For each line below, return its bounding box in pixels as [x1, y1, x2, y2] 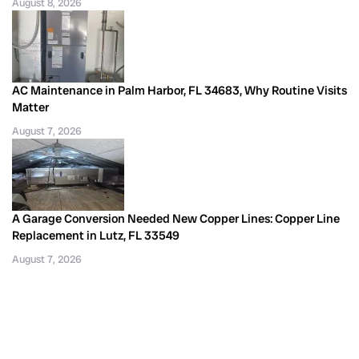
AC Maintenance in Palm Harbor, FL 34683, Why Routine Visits [12, 82, 347, 99]
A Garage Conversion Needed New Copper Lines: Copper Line [12, 210, 340, 227]
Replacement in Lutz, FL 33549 [12, 227, 179, 244]
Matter [12, 99, 49, 115]
